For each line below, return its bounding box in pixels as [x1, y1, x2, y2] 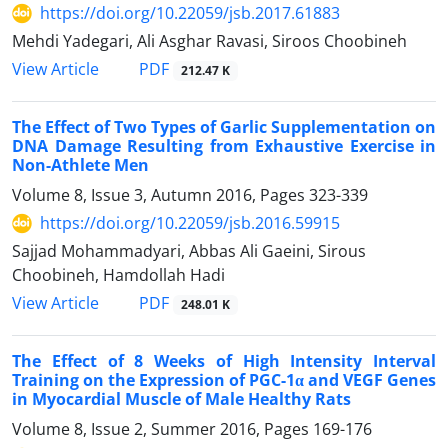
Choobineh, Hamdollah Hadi [12, 264, 225, 287]
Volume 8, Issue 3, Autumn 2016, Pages [12, 184, 309, 207]
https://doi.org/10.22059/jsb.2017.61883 [40, 2, 340, 25]
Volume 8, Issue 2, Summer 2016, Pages [12, 418, 313, 441]
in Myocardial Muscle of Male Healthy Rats [12, 388, 351, 411]
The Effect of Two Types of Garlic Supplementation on [12, 116, 436, 139]
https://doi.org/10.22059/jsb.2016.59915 [40, 212, 340, 235]
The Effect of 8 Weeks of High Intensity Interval [12, 350, 436, 373]
